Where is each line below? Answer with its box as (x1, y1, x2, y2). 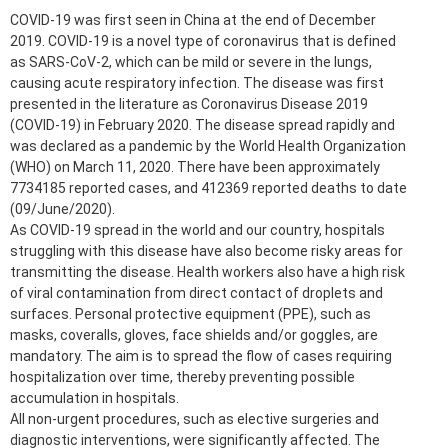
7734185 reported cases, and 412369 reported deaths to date (10, 179, 407, 196)
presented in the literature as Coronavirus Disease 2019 (10, 95, 368, 112)
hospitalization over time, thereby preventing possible (10, 368, 355, 385)
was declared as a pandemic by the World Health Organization (10, 137, 406, 154)
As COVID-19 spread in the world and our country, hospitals (10, 221, 385, 238)
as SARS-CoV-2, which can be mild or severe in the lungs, (10, 53, 372, 70)
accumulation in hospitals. (10, 389, 179, 406)
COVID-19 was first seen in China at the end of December (10, 11, 376, 28)
